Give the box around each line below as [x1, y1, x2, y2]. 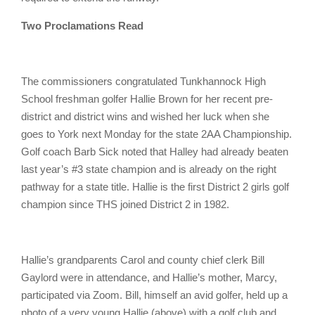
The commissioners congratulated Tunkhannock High [21, 75, 266, 87]
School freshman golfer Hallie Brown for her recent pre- [21, 93, 273, 105]
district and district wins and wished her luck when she [21, 110, 269, 122]
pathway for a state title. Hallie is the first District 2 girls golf [21, 181, 289, 193]
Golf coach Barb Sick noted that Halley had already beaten [21, 146, 288, 157]
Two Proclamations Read [21, 20, 143, 32]
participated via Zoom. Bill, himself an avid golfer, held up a [21, 289, 288, 301]
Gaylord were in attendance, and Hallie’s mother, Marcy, [21, 271, 277, 283]
